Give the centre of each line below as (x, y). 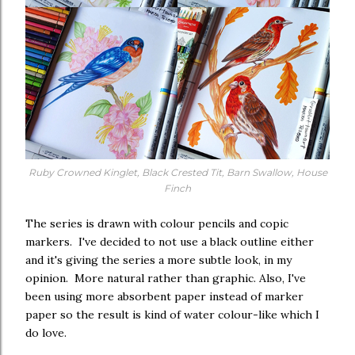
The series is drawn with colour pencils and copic (157, 223)
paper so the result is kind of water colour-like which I (172, 315)
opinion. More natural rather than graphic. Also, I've (166, 278)
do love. (51, 333)
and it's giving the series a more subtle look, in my (158, 260)
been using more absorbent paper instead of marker (164, 296)
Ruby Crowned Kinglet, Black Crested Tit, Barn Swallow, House (177, 172)
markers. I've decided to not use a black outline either (170, 242)
